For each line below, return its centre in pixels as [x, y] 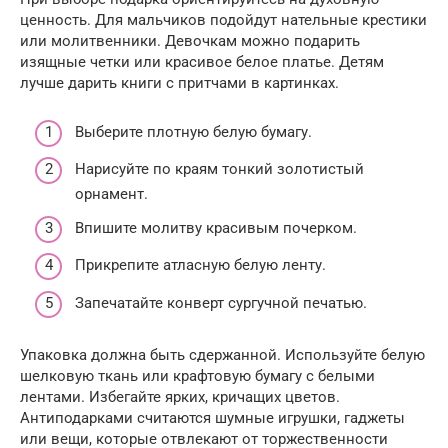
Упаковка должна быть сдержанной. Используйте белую [222, 354]
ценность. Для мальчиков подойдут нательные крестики [223, 20]
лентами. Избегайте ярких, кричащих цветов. [180, 396]
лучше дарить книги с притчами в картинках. [179, 83]
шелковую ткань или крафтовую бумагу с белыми [197, 375]
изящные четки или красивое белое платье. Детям [202, 62]
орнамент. [111, 194]
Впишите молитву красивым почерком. [216, 227]
